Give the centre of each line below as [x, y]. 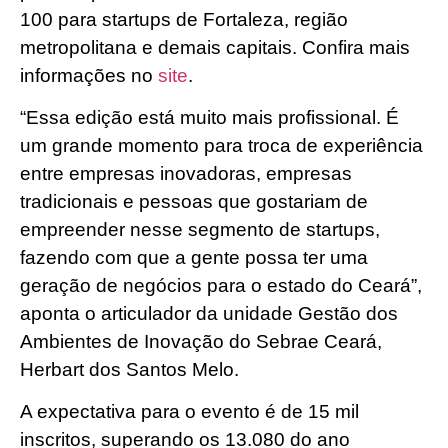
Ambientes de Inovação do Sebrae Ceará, [201, 341]
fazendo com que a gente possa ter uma [194, 257]
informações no [89, 75]
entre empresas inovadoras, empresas [186, 173]
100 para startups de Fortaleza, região [184, 19]
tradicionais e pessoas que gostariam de [194, 201]
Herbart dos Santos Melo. [132, 369]
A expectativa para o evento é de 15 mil [189, 412]
